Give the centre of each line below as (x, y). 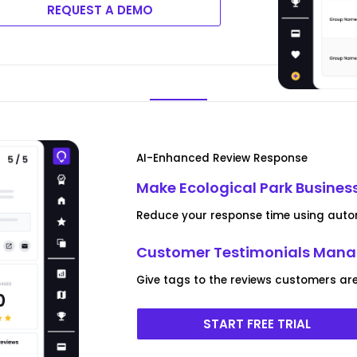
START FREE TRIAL (257, 324)
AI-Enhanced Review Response (222, 158)
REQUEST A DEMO (100, 10)
